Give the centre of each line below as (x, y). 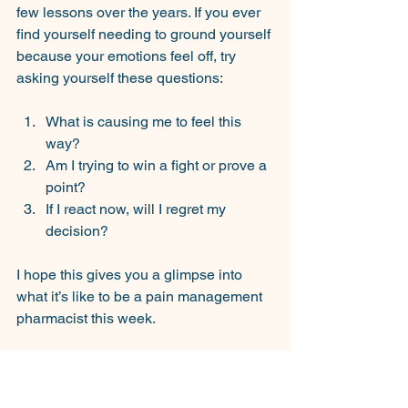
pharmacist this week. (86, 319)
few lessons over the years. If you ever (140, 13)
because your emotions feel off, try (128, 56)
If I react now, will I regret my (138, 209)
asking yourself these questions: (120, 78)
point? (66, 188)
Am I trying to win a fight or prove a (158, 166)
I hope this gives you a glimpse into (131, 275)
